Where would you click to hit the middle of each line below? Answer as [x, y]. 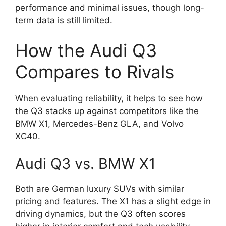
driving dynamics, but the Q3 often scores [100, 214]
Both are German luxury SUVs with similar [100, 189]
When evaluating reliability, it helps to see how [109, 98]
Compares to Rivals [95, 71]
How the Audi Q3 [86, 50]
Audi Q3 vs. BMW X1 [85, 164]
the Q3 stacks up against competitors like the [107, 111]
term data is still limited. [64, 20]
